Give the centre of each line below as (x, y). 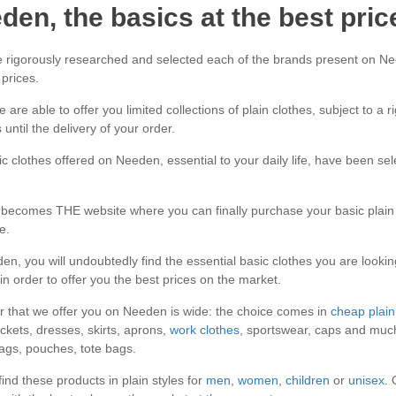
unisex (366, 380)
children (307, 380)
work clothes (204, 330)
